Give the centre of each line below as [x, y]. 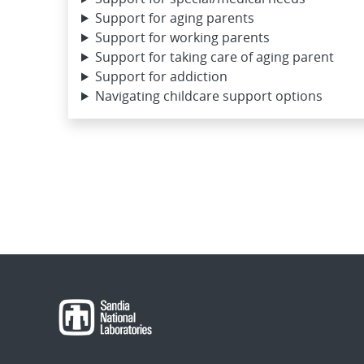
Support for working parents [182, 37]
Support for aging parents [174, 17]
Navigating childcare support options [208, 95]
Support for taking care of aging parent [214, 56]
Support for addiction [161, 76]
